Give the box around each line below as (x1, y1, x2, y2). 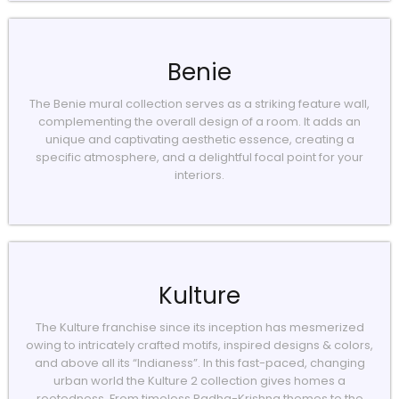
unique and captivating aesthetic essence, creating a (45, 131, 354, 148)
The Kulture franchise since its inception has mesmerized (35, 319, 364, 336)
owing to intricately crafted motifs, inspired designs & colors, (26, 337, 373, 354)
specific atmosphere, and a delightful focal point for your (36, 149, 363, 166)
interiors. (175, 167, 224, 183)
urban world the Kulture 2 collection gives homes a (53, 372, 346, 389)
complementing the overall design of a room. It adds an (38, 113, 361, 130)
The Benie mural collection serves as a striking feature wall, (29, 95, 370, 112)
